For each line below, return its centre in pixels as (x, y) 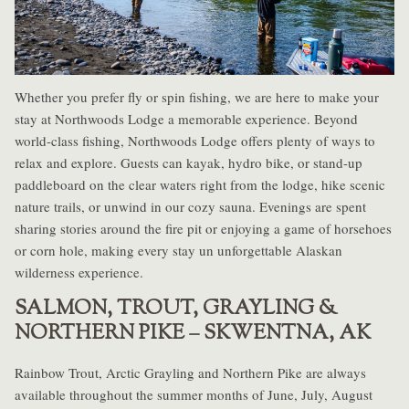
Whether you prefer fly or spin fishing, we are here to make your (197, 97)
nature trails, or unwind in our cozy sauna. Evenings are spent (190, 207)
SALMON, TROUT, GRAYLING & (176, 310)
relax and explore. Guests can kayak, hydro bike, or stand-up (189, 163)
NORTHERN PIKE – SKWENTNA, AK (193, 335)
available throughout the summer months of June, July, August (194, 395)
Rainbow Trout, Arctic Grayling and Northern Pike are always (190, 373)
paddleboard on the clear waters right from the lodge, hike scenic (200, 185)
